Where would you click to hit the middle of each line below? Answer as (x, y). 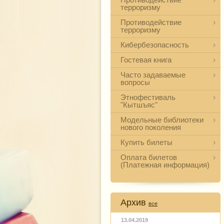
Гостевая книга (146, 60)
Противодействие (151, 22)
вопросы (135, 82)
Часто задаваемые (153, 75)
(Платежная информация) (165, 165)
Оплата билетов (149, 157)
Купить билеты (146, 142)
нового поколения (151, 127)
